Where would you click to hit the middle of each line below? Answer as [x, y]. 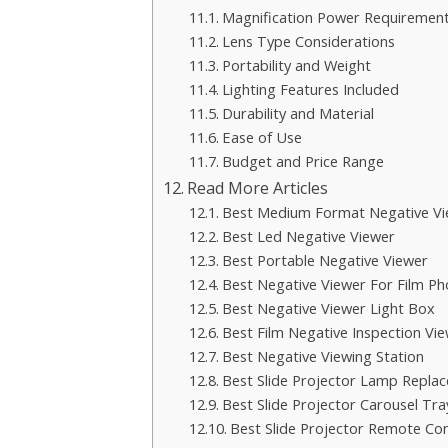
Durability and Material [297, 113]
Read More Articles [258, 188]
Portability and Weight [296, 65]
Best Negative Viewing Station [322, 356]
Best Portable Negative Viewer [324, 260]
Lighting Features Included [310, 89]
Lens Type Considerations [308, 41]
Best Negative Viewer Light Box [328, 308]
